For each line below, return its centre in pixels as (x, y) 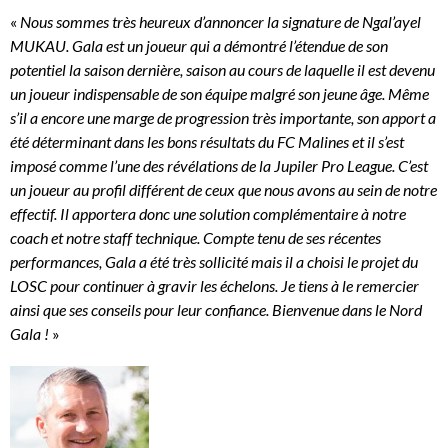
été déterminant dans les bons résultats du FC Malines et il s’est (207, 142)
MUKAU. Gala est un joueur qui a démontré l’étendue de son (199, 46)
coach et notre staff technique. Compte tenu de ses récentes (195, 238)
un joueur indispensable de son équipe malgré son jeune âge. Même (219, 94)
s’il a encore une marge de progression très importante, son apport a (223, 118)
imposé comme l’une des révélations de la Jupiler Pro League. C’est (219, 166)
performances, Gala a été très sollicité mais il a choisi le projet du (214, 262)
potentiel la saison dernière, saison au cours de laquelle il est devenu (222, 70)
